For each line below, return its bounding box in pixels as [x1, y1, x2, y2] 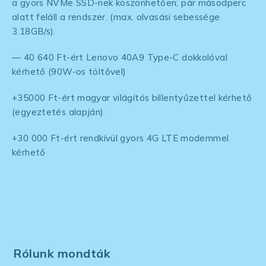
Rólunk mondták [13, 245, 111, 261]
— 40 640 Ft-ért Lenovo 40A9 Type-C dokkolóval [12, 51, 227, 63]
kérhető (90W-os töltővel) [12, 65, 126, 77]
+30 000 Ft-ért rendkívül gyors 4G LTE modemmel [12, 132, 229, 144]
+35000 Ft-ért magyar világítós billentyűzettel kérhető [12, 91, 252, 103]
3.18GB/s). [12, 25, 59, 37]
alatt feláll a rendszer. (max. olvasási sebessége [12, 11, 220, 23]
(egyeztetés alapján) [12, 106, 106, 118]
